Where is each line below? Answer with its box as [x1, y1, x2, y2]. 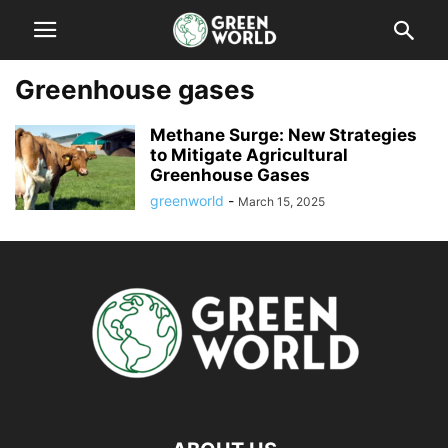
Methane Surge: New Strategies [150, 125, 417, 145]
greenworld [150, 192, 224, 209]
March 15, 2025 [238, 194, 325, 209]
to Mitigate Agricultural [150, 145, 348, 165]
